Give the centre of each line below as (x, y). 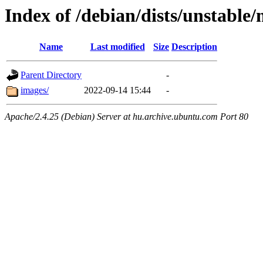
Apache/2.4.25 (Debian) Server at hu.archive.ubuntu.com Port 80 (127, 117)
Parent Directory (51, 75)
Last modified (117, 47)
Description (194, 47)
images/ (35, 90)
